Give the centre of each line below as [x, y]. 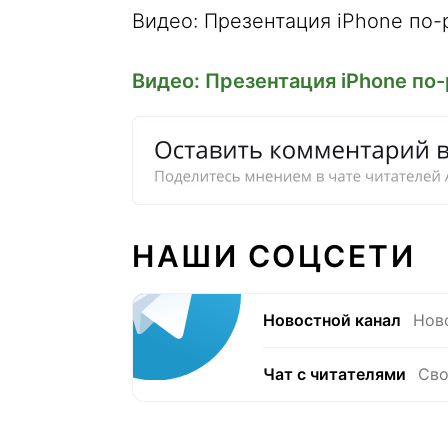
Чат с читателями [334, 374]
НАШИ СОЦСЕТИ [273, 256]
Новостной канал [332, 320]
